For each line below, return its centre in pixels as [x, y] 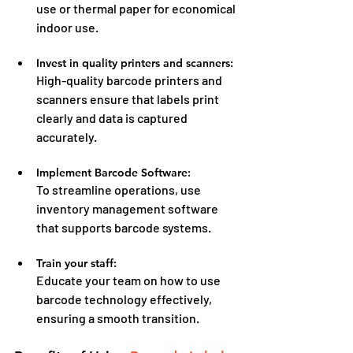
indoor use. [67, 27]
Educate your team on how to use [130, 280]
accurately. [67, 136]
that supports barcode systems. [124, 227]
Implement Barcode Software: [113, 172]
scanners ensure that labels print [129, 98]
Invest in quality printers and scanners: [135, 63]
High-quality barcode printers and [130, 80]
